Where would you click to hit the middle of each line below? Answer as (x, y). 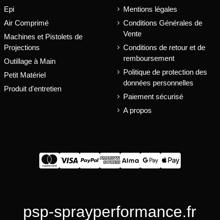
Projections (22, 48)
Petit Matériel (25, 75)
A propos (137, 110)
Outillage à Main (30, 61)
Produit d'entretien (33, 89)
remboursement (149, 58)
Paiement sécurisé (153, 97)
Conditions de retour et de (164, 48)
